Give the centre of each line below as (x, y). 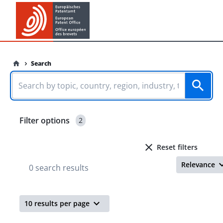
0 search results (59, 168)
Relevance (198, 165)
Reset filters (177, 147)
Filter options (45, 120)
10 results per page (57, 203)
